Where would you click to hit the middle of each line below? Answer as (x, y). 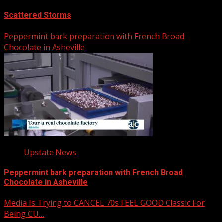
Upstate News (50, 152)
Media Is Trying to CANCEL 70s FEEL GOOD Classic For (104, 203)
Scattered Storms (38, 15)
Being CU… (24, 214)
